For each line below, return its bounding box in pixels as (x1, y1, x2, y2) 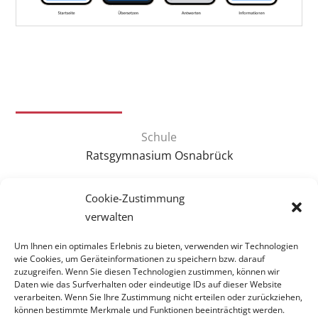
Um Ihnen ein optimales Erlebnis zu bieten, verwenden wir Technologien (14, 240, 298, 252)
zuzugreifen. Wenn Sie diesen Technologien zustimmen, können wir (14, 265, 280, 278)
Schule (141, 128, 177, 145)
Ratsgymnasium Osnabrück (85, 147, 233, 163)
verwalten (85, 209, 133, 224)
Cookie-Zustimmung (85, 191, 185, 205)
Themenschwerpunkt (102, 180, 216, 197)
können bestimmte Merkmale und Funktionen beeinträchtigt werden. (14, 304, 285, 316)
